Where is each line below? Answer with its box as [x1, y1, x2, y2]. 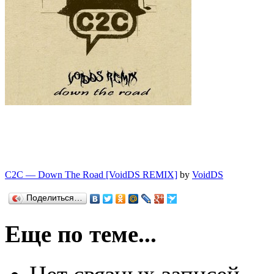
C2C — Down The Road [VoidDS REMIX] [5, 169, 177, 180]
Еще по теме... [5, 221, 157, 248]
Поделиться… [26, 193, 83, 202]
